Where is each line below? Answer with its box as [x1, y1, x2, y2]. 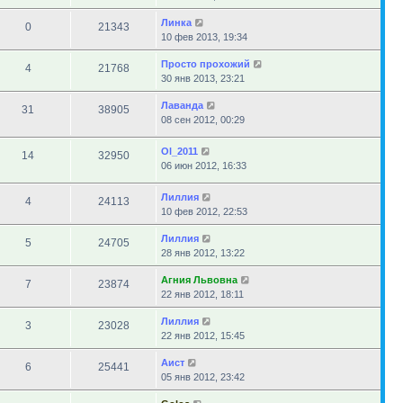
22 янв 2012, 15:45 [161, 330, 245, 341]
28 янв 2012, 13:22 [161, 247, 245, 258]
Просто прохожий [161, 58, 250, 69]
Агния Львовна [161, 274, 237, 285]
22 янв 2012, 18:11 [161, 289, 244, 300]
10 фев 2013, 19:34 [161, 31, 247, 42]
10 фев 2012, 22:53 [161, 206, 247, 217]
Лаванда [161, 100, 203, 111]
